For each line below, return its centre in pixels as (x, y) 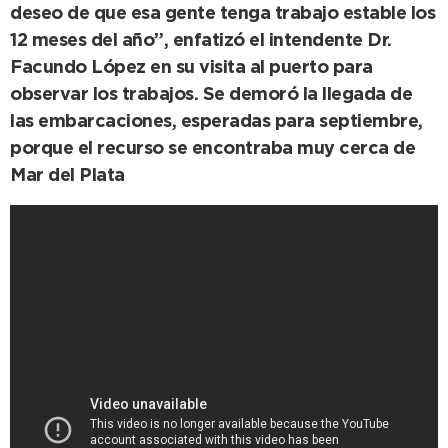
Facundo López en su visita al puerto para (191, 68)
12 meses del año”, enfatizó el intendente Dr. (201, 41)
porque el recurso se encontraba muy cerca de (212, 149)
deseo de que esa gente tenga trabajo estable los (222, 14)
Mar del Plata (67, 176)
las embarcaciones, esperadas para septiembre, (216, 122)
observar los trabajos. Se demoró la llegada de (211, 95)
